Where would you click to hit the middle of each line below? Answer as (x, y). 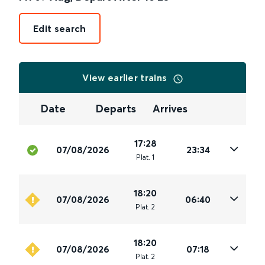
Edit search (60, 28)
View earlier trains (126, 77)
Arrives (170, 109)
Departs (116, 109)
